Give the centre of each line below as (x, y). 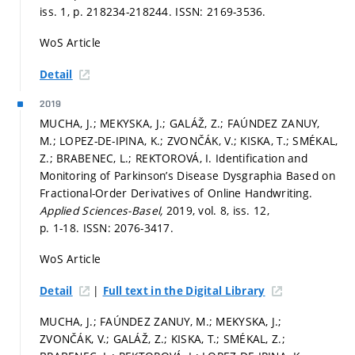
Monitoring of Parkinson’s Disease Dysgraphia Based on (187, 175)
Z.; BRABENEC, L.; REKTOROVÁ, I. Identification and (174, 158)
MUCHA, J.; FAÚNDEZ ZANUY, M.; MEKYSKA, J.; (161, 322)
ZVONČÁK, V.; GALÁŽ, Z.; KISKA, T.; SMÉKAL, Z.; (162, 339)
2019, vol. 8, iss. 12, (218, 210)
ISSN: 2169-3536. (221, 11)
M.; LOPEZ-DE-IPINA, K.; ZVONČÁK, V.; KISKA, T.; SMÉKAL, (189, 140)
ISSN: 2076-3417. (128, 227)
